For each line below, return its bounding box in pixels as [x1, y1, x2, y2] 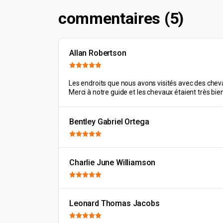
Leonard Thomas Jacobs [69, 199, 160, 208]
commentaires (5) [58, 9, 184, 28]
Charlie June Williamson [69, 158, 156, 167]
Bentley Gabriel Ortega [69, 117, 149, 126]
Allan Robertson [69, 48, 126, 58]
